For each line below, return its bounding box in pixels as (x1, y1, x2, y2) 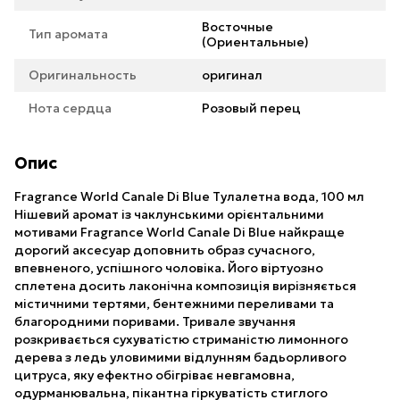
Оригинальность (29, 67, 137, 83)
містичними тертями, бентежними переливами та (14, 296, 334, 312)
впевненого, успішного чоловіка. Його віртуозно (14, 260, 323, 276)
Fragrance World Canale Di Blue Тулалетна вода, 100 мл (14, 188, 364, 204)
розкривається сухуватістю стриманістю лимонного (14, 331, 348, 347)
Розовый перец (202, 100, 301, 116)
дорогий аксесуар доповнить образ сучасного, (14, 242, 315, 258)
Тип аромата (29, 26, 108, 42)
